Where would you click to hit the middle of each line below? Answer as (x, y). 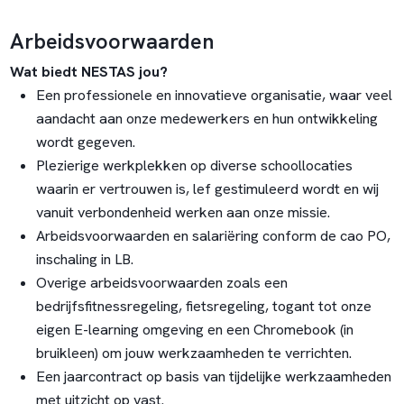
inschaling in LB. (86, 259)
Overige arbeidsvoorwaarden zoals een (161, 282)
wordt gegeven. (87, 142)
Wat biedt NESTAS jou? (92, 71)
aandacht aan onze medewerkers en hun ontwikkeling (207, 118)
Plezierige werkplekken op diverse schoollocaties (194, 165)
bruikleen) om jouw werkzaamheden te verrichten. (193, 353)
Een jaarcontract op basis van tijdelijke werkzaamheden (213, 376)
